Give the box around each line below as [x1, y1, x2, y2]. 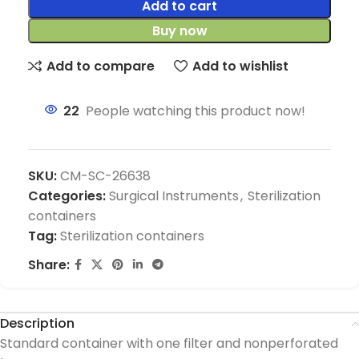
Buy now [151, 22, 208, 41]
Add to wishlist [192, 56, 288, 75]
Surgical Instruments [109, 187, 239, 206]
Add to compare [46, 56, 155, 75]
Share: [28, 256, 70, 275]
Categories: [28, 187, 106, 206]
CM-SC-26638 [60, 167, 151, 186]
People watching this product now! [86, 102, 305, 121]
